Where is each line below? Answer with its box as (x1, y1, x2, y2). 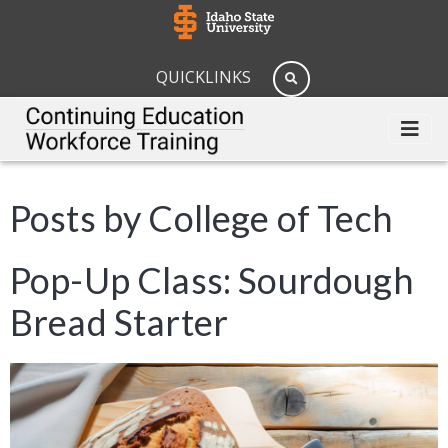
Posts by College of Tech (10, 196, 393, 241)
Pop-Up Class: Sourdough (10, 258, 414, 303)
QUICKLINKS (156, 65, 252, 88)
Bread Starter (10, 300, 229, 345)
